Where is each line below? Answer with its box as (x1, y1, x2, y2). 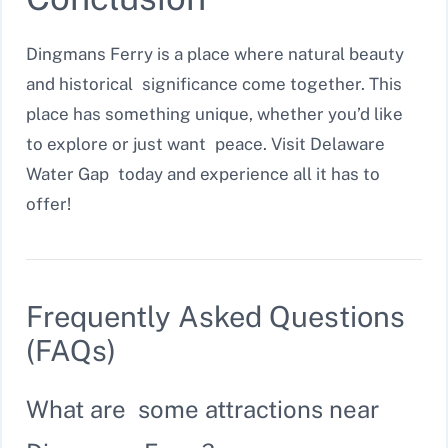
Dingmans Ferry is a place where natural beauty (26, 43, 404, 64)
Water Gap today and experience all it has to (26, 163, 380, 184)
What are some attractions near (26, 394, 379, 423)
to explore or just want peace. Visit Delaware (26, 133, 385, 154)
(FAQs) (26, 332, 116, 368)
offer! (26, 193, 71, 214)
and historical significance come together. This (26, 73, 402, 94)
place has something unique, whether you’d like (26, 103, 403, 124)
